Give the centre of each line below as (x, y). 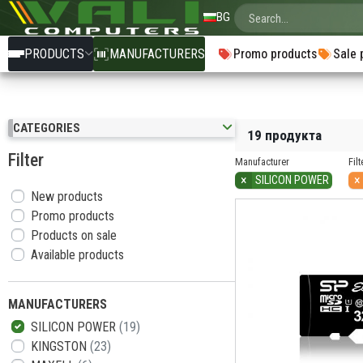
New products (67, 196)
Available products (77, 255)
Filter (26, 160)
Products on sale (74, 235)
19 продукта (284, 135)
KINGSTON (60, 346)
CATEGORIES (47, 128)
